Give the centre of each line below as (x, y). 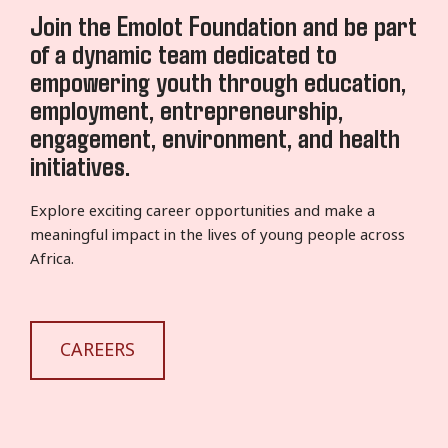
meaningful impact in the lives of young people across (217, 235)
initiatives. (80, 165)
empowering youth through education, (218, 81)
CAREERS (97, 350)
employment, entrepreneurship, (186, 109)
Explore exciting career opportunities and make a (202, 211)
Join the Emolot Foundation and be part (223, 25)
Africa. (52, 259)
